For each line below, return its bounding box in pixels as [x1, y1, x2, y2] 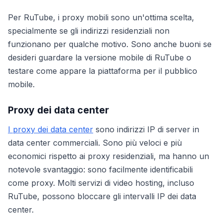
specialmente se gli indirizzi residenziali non [8, 26, 169, 36]
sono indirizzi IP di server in [93, 124, 199, 134]
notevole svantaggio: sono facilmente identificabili [8, 165, 193, 174]
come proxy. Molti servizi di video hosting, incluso [8, 178, 194, 188]
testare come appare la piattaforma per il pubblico [8, 66, 197, 76]
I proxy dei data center [8, 124, 93, 134]
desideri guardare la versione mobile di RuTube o [8, 53, 191, 62]
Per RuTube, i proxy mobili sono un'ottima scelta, [8, 12, 194, 22]
